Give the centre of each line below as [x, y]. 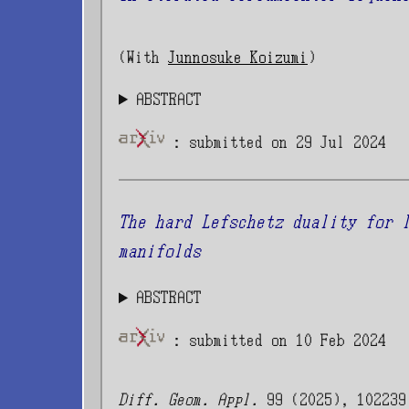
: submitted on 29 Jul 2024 [275, 142]
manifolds [160, 251]
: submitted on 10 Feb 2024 [275, 340]
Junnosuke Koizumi [238, 56]
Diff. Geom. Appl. [189, 399]
